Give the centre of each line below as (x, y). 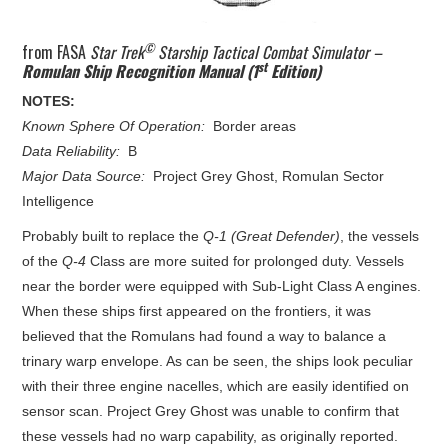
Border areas (251, 125)
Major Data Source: (84, 175)
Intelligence (58, 200)
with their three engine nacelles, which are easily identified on (216, 385)
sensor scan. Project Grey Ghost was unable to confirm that (211, 410)
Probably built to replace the (111, 235)
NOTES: (49, 100)
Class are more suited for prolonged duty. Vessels (245, 260)
